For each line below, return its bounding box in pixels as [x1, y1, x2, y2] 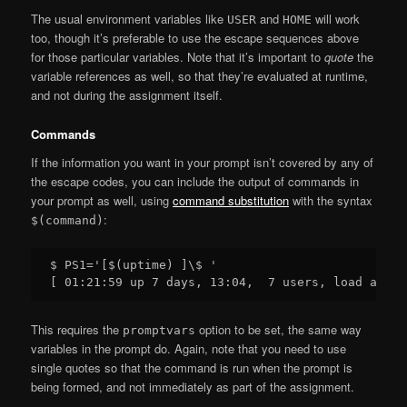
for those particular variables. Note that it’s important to [31, 48, 325, 66]
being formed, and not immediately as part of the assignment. [31, 377, 355, 395]
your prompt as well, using [31, 192, 174, 210]
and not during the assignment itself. [31, 86, 223, 104]
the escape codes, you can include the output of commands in [31, 173, 360, 191]
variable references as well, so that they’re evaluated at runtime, [31, 67, 369, 85]
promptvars [123, 323, 196, 337]
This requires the [31, 320, 124, 338]
